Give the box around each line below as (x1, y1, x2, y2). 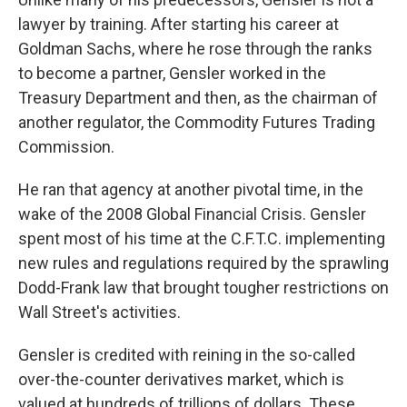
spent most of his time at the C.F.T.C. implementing (18, 229, 385, 249)
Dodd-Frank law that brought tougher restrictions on (18, 278, 389, 298)
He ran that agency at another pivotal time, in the (18, 180, 363, 200)
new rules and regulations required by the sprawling (18, 253, 389, 273)
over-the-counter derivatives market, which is (18, 370, 344, 390)
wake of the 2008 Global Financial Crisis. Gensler (18, 204, 366, 224)
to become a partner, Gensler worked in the (18, 64, 326, 84)
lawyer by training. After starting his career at (18, 15, 339, 35)
